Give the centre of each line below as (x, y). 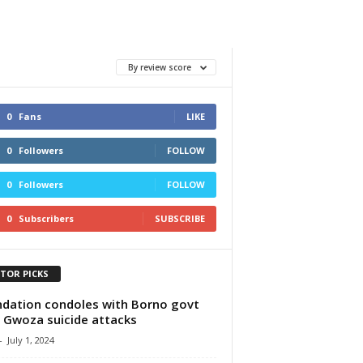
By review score (160, 67)
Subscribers (46, 218)
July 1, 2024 (30, 340)
